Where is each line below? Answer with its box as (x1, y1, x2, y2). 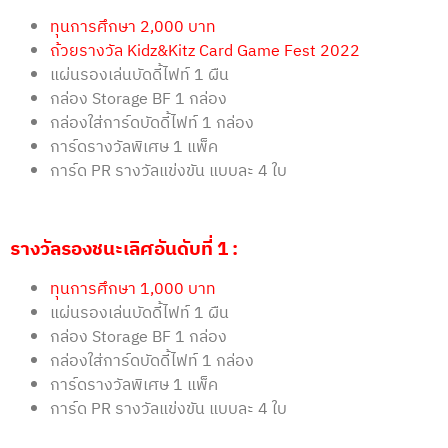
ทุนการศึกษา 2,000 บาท (50, 13, 216, 41)
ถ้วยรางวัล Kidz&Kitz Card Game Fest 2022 (50, 37, 360, 65)
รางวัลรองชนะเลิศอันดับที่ (10, 233, 213, 265)
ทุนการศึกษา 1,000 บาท (50, 275, 216, 303)
